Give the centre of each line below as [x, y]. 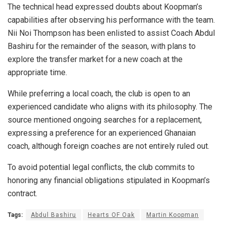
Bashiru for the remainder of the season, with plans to [102, 46]
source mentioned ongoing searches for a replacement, [105, 120]
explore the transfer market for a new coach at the [95, 60]
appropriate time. [37, 73]
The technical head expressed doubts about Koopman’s [105, 7]
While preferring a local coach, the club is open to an [99, 94]
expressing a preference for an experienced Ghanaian [102, 133]
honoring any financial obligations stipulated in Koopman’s [109, 181]
